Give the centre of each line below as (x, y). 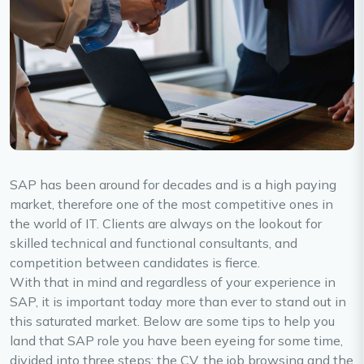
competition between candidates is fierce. (136, 263)
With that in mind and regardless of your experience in (173, 282)
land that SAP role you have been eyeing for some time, (176, 341)
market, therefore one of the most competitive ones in (171, 204)
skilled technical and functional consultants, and (154, 243)
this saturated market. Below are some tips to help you (172, 321)
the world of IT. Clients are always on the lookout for (166, 224)
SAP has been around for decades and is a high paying (173, 185)
